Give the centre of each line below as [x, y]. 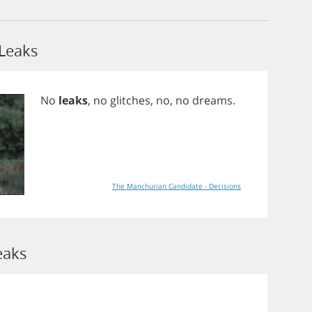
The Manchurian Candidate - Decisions [177, 186]
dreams [212, 100]
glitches [130, 100]
